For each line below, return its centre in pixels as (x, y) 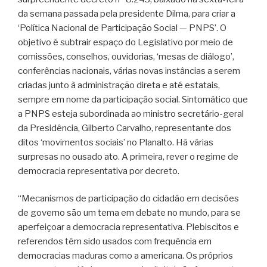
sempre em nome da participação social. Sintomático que (133, 99)
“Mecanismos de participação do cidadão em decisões (128, 199)
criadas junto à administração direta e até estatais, (119, 85)
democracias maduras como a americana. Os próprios (125, 256)
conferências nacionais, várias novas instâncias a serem (129, 71)
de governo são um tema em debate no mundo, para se (129, 213)
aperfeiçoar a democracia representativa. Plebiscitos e (128, 227)
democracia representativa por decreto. (99, 171)
